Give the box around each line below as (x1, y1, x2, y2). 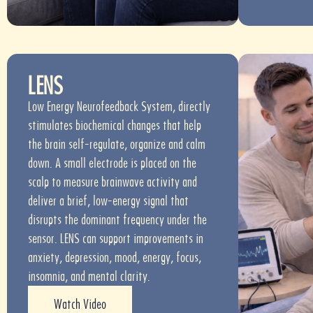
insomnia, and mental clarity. (28, 268, 150, 284)
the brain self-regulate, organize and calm (28, 136, 205, 152)
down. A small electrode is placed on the (28, 154, 196, 171)
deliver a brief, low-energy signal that (28, 192, 189, 209)
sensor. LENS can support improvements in (28, 230, 203, 247)
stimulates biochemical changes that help (28, 117, 201, 133)
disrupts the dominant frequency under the (28, 211, 207, 228)
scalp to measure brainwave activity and (28, 173, 197, 190)
